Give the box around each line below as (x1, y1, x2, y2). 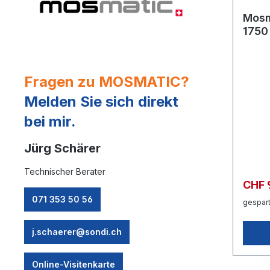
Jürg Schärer (24, 140, 101, 155)
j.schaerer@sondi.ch (32, 226, 122, 237)
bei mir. (24, 112, 76, 130)
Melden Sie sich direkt (24, 92, 178, 110)
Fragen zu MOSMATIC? (24, 72, 189, 90)
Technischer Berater (24, 166, 105, 177)
